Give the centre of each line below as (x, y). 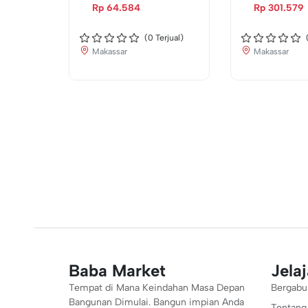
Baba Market (117, 271)
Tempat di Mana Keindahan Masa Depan (157, 288)
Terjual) (168, 38)
